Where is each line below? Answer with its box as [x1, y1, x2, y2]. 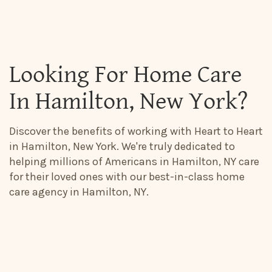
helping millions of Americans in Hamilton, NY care [9, 155, 259, 168]
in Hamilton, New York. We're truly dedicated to [9, 140, 235, 153]
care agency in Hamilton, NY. [9, 185, 149, 199]
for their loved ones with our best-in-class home [9, 170, 245, 183]
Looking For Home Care [9, 61, 242, 89]
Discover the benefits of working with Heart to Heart [9, 124, 263, 138]
